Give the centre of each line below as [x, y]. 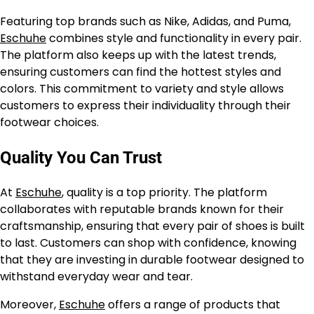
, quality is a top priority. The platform [164, 192]
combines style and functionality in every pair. [174, 39]
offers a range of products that [193, 304]
